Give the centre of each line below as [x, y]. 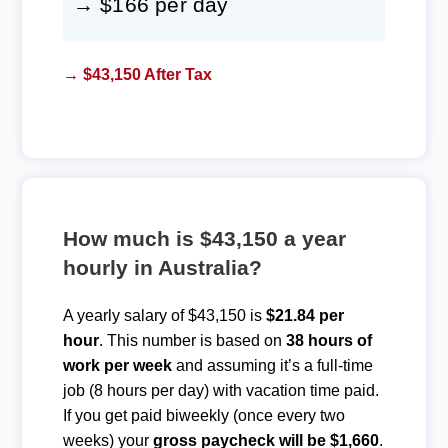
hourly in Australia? [162, 267]
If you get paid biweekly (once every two [203, 415]
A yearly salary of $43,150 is [164, 315]
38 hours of [328, 340]
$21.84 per [304, 315]
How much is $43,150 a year [204, 238]
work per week [117, 365]
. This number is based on [192, 340]
